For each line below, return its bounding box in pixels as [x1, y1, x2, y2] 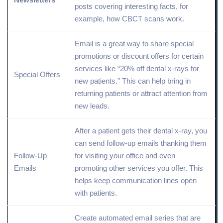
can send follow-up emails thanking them [75, 139, 207, 148]
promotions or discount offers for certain [75, 52, 204, 61]
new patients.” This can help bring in [75, 77, 191, 86]
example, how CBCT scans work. [75, 14, 184, 23]
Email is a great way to [75, 39, 150, 48]
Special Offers [14, 70, 60, 79]
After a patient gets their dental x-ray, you [75, 126, 207, 135]
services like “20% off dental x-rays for [75, 64, 199, 73]
